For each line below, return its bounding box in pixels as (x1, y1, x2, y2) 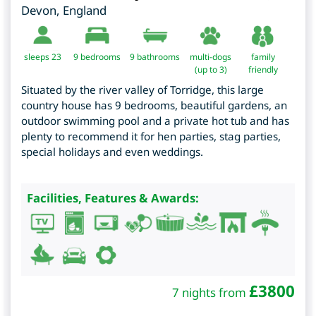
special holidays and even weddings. (21, 144, 203, 159)
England (63, 1, 107, 18)
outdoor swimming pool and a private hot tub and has (21, 113, 289, 128)
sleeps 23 (24, 50, 61, 63)
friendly (248, 63, 278, 75)
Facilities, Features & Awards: (27, 189, 199, 206)
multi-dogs (190, 50, 231, 63)
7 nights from (172, 284, 249, 300)
